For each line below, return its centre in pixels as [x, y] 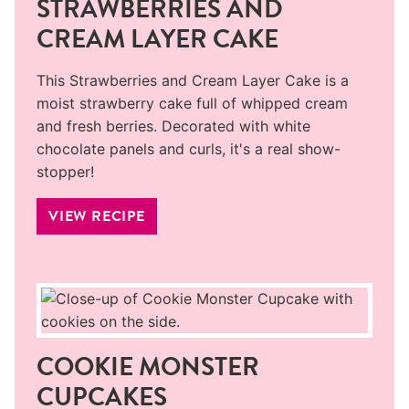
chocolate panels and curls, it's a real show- [189, 148]
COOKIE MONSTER [148, 367]
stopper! [65, 171]
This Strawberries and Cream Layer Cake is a [193, 80]
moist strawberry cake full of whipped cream [192, 103]
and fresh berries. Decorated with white [173, 126]
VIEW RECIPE [97, 215]
